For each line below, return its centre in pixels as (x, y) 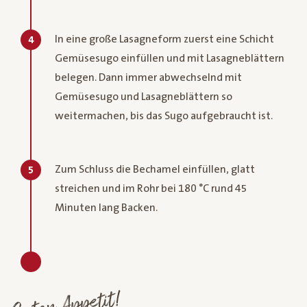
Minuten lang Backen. (106, 207)
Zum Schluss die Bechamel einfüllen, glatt (155, 169)
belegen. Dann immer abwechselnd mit (148, 77)
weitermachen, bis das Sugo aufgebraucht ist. (164, 115)
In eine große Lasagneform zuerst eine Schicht (164, 39)
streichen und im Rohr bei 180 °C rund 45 (151, 188)
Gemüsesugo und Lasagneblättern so (144, 96)
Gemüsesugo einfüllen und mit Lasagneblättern (170, 58)
